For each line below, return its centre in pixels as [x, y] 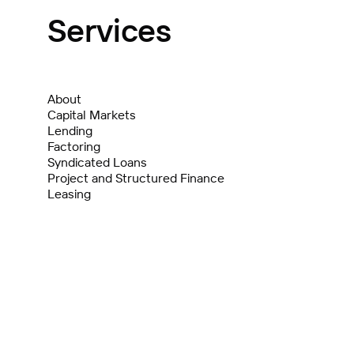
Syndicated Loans [97, 162]
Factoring [74, 147]
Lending [70, 131]
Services [109, 31]
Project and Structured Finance [136, 178]
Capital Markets [92, 115]
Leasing [69, 194]
